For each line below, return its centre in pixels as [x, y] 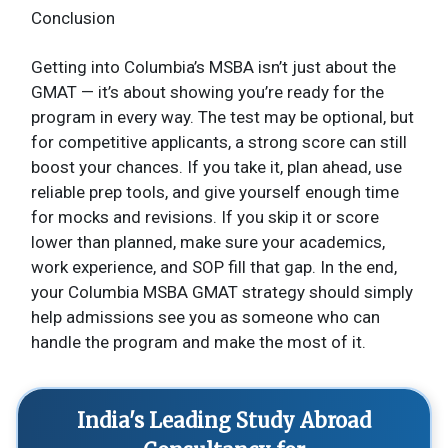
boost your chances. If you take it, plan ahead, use [216, 166]
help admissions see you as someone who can [205, 316]
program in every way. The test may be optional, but [222, 116]
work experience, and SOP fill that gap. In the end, [214, 266]
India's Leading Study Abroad [224, 420]
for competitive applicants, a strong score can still [219, 141]
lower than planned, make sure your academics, [208, 241]
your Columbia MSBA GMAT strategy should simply [222, 291]
